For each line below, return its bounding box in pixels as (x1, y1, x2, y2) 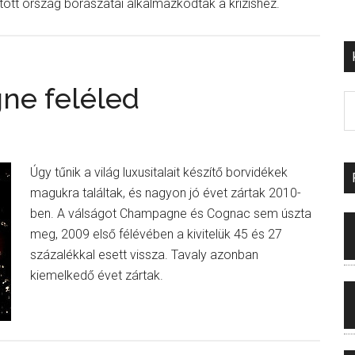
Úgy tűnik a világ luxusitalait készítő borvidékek (30, 165, 288, 180)
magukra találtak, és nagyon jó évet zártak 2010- (30, 185, 301, 200)
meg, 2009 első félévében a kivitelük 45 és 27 (30, 227, 282, 242)
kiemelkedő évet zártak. (30, 268, 163, 283)
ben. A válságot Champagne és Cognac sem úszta (30, 206, 311, 221)
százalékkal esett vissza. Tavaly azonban (30, 247, 258, 262)
